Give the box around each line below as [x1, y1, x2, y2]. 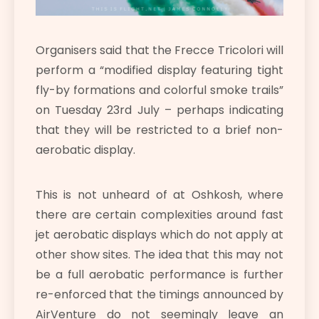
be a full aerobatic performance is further [36, 266, 283, 283]
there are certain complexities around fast [36, 206, 283, 223]
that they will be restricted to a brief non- [36, 121, 283, 138]
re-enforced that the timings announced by [36, 286, 283, 303]
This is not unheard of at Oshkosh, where [36, 186, 283, 203]
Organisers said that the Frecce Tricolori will [36, 41, 283, 58]
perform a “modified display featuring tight [36, 61, 283, 78]
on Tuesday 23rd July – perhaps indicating [36, 101, 283, 118]
